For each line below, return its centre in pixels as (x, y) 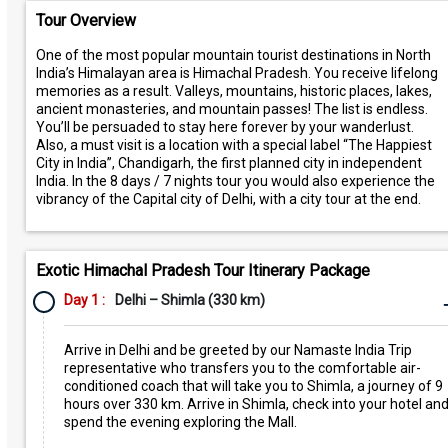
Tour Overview (85, 20)
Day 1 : (84, 300)
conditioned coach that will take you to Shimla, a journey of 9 (253, 386)
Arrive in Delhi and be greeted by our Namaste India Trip (237, 350)
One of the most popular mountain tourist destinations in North (233, 55)
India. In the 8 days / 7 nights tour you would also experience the (235, 181)
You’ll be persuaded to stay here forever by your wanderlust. (224, 127)
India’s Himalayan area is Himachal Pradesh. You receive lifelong (236, 73)
